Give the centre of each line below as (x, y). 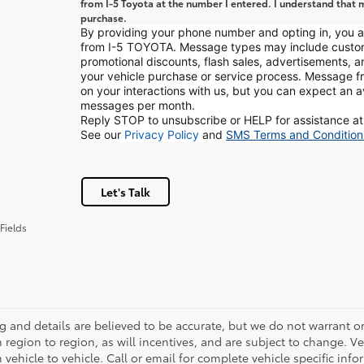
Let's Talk (125, 192)
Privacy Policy (162, 134)
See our (103, 134)
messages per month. (138, 105)
